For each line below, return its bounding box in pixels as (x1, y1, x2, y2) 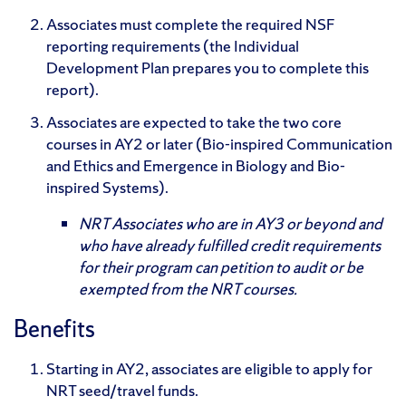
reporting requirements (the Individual (46, 34, 299, 56)
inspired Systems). (46, 176, 169, 198)
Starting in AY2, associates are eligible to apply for (46, 357, 372, 379)
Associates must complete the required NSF (46, 13, 335, 34)
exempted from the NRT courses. (79, 277, 297, 299)
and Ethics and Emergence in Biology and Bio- (46, 154, 345, 176)
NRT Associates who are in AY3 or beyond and (79, 212, 382, 234)
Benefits (14, 312, 95, 344)
